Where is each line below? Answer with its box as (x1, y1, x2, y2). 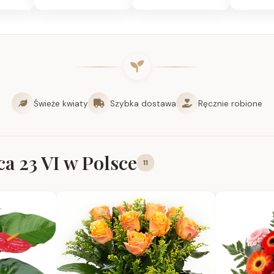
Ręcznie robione (198, 98, 262, 109)
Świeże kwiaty (34, 98, 88, 109)
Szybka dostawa (110, 98, 176, 109)
